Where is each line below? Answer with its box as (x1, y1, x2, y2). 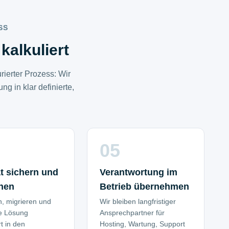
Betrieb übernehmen (99, 181, 189, 192)
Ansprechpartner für (99, 209, 165, 217)
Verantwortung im (99, 167, 177, 177)
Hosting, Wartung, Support (99, 220, 185, 228)
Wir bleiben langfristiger (99, 197, 176, 205)
